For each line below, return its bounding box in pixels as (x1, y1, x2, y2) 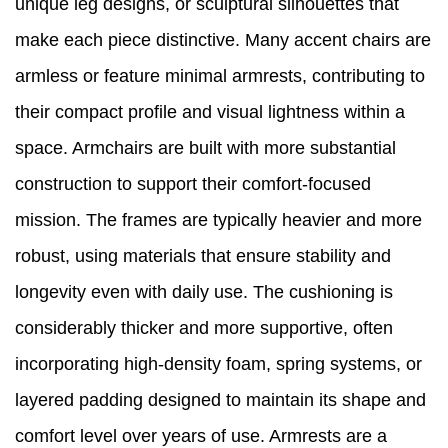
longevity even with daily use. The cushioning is (15, 282, 393, 303)
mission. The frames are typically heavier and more (15, 210, 422, 231)
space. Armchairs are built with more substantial (15, 138, 396, 159)
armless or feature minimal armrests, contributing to (15, 66, 425, 87)
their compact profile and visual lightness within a (15, 102, 405, 123)
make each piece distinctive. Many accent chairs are (15, 30, 431, 51)
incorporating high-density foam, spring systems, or (15, 354, 422, 375)
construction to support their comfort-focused (15, 174, 371, 195)
